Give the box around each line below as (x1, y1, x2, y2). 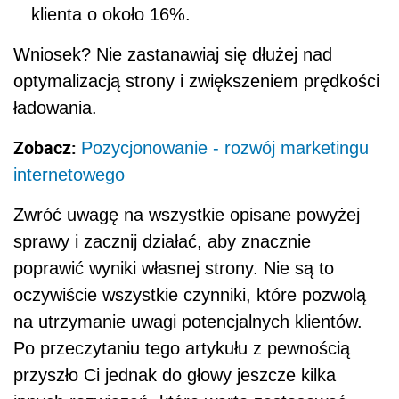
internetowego (13, 164, 125, 184)
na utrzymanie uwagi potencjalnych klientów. (13, 311, 362, 331)
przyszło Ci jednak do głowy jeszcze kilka (13, 364, 336, 385)
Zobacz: (13, 134, 81, 159)
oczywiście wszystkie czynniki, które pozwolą (13, 284, 366, 305)
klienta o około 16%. (31, 4, 191, 24)
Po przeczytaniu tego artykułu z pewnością (13, 338, 350, 358)
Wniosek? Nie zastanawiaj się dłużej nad (13, 44, 332, 64)
